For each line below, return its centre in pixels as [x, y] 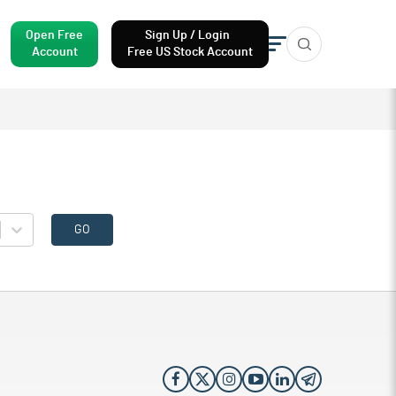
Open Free [54, 35]
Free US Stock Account [190, 52]
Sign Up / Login [190, 35]
